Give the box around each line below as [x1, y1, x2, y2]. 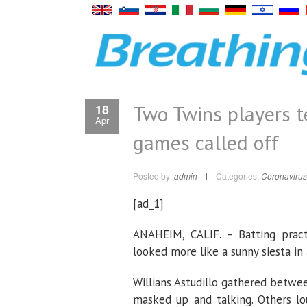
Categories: [216, 170, 259, 182]
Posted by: [133, 170, 174, 182]
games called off [133, 129, 279, 156]
